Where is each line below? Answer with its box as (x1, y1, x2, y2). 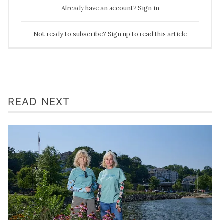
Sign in (137, 4, 159, 13)
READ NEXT (8, 95, 70, 108)
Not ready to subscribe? (33, 30, 106, 39)
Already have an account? (61, 4, 137, 13)
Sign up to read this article (108, 30, 187, 39)
